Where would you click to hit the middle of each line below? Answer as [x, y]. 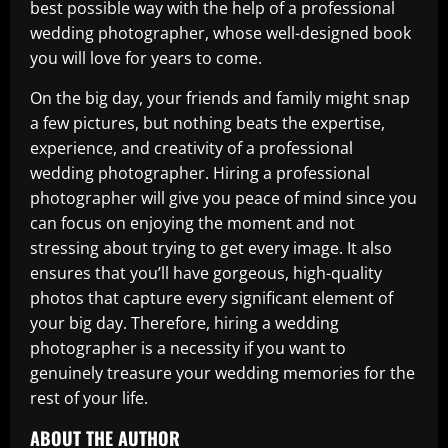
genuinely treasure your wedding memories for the [222, 373]
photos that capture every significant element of [211, 298]
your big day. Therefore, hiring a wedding [184, 323]
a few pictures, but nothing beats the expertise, [207, 123]
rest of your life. [89, 398]
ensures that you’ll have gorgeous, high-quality [206, 273]
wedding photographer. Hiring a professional [200, 173]
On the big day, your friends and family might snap [220, 98]
